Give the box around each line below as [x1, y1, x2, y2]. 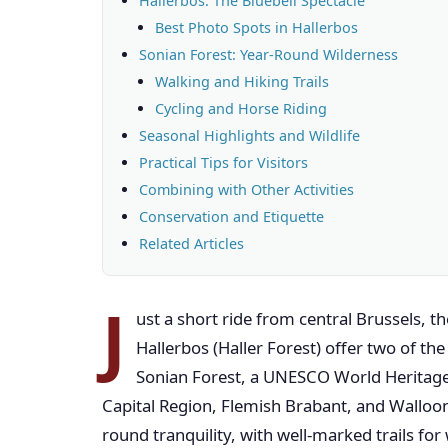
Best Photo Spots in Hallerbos [155, 18, 358, 37]
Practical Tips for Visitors [139, 153, 308, 172]
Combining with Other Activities [139, 180, 354, 199]
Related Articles [139, 234, 244, 253]
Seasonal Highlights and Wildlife [139, 126, 360, 145]
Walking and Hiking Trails [155, 72, 329, 91]
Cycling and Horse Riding [155, 99, 327, 118]
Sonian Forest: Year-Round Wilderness [139, 45, 398, 64]
